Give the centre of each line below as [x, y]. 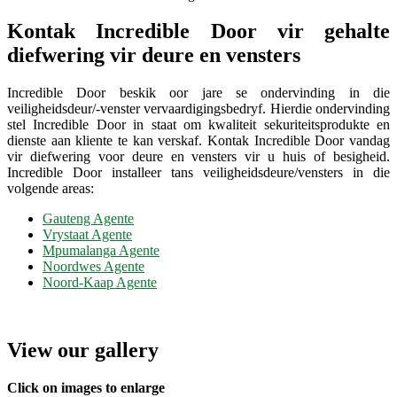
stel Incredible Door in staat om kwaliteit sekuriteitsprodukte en [198, 125]
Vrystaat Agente [87, 235]
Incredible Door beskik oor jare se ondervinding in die [198, 93]
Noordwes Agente [93, 267]
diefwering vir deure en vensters [154, 55]
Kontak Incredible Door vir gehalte [198, 31]
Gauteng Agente [88, 219]
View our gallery [83, 350]
